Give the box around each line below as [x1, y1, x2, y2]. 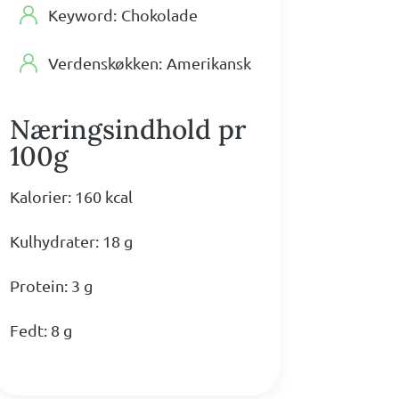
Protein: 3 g [10, 276, 94, 296]
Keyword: [48, 5, 118, 25]
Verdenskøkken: [48, 53, 163, 73]
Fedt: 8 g [10, 321, 73, 340]
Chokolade [121, 5, 199, 25]
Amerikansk [167, 53, 252, 73]
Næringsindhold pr [10, 112, 247, 147]
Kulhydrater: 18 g [10, 232, 134, 251]
